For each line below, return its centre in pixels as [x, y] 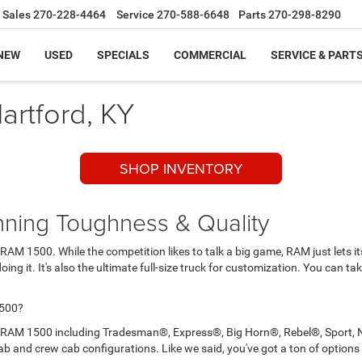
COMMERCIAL [210, 55]
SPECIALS [123, 55]
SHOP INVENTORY [181, 168]
